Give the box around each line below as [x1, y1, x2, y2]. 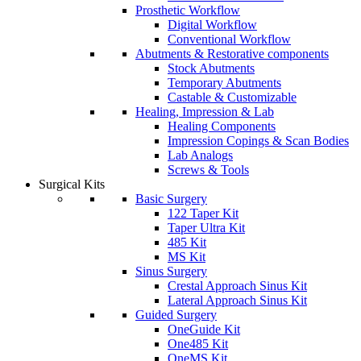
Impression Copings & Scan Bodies [168, 134, 349, 147]
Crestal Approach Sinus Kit [168, 279, 307, 293]
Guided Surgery [135, 308, 217, 322]
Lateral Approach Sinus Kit [168, 293, 307, 307]
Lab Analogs [168, 148, 233, 162]
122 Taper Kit [168, 206, 239, 220]
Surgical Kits [39, 177, 105, 191]
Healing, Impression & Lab [135, 105, 274, 118]
